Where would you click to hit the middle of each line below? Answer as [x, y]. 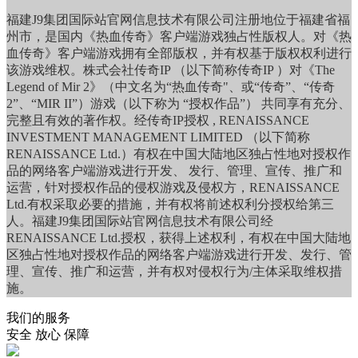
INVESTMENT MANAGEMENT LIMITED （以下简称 [158, 137]
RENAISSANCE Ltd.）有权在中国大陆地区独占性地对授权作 [179, 153]
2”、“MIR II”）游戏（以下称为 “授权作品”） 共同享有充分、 [179, 103]
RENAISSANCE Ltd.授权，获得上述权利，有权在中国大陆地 [179, 237]
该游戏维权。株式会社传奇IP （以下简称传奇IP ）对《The [171, 70]
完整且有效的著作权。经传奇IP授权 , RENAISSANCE [158, 120]
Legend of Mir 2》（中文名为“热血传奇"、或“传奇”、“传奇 [171, 86]
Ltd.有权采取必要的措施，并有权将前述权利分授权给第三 [170, 204]
